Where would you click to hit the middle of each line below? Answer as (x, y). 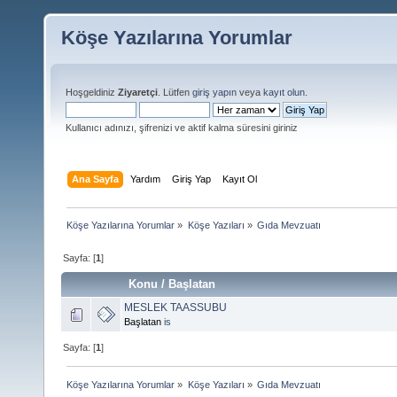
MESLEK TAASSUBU (175, 307)
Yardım (146, 179)
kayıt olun (284, 92)
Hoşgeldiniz (92, 92)
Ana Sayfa (96, 179)
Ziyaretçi (138, 92)
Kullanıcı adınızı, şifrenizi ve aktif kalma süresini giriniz (182, 128)
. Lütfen (175, 92)
